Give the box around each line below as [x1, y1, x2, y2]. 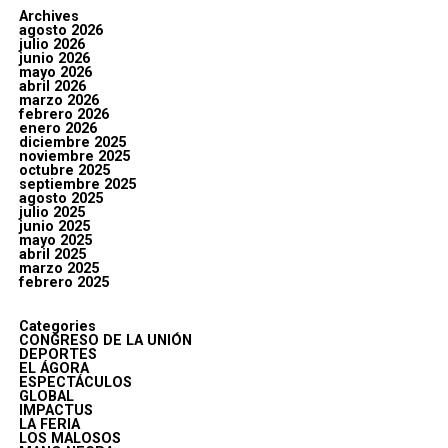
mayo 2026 [18, 64, 92, 82]
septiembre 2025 [18, 176, 136, 194]
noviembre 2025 [18, 148, 130, 166]
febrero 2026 [18, 106, 109, 124]
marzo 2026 [18, 92, 99, 110]
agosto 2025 [18, 190, 103, 208]
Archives [18, 8, 79, 26]
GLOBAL [18, 388, 74, 406]
